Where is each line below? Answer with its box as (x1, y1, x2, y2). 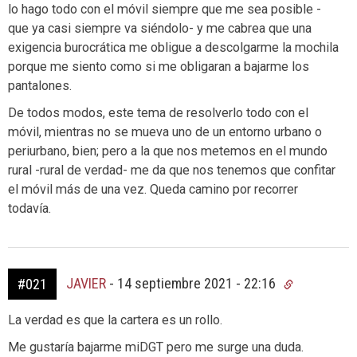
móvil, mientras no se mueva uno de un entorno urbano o (8, 124, 322, 140)
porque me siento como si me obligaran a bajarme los (8, 59, 309, 75)
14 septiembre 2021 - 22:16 (117, 275, 279, 292)
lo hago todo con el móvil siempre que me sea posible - (8, 2, 321, 18)
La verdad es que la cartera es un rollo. (8, 312, 222, 328)
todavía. (8, 201, 51, 217)
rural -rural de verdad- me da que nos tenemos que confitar (8, 163, 335, 178)
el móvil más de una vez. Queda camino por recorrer (8, 182, 298, 198)
